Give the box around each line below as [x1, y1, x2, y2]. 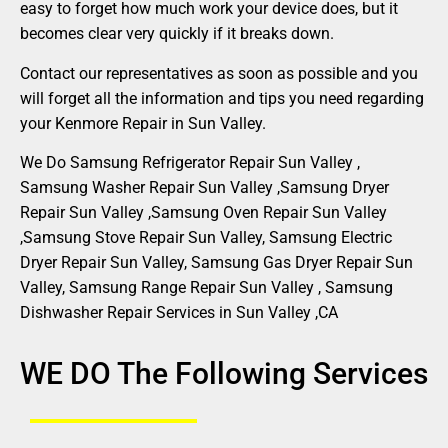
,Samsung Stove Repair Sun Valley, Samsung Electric [20, 227, 392, 247]
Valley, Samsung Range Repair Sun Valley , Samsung [20, 277, 393, 297]
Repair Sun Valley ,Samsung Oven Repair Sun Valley [20, 202, 387, 222]
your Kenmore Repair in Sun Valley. [20, 113, 266, 133]
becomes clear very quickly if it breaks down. [20, 24, 334, 44]
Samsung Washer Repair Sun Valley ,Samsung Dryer [20, 177, 389, 197]
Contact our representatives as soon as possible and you [20, 63, 418, 83]
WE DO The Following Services [20, 356, 428, 392]
